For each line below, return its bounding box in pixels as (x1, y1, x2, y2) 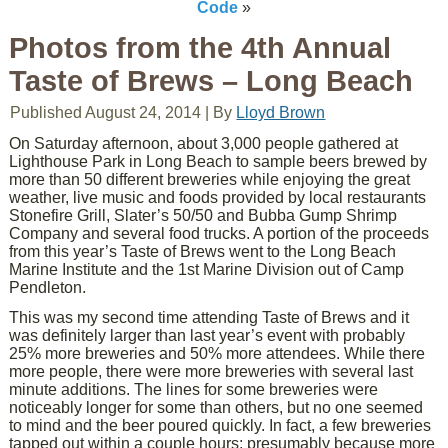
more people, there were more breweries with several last (9, 363, 414, 380)
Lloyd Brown (236, 104, 326, 121)
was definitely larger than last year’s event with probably (9, 327, 406, 344)
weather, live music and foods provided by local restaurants (9, 189, 427, 206)
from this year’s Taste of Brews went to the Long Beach (9, 243, 397, 260)
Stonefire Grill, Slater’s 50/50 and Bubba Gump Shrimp (9, 207, 398, 224)
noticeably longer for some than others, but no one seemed (9, 399, 424, 416)
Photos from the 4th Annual (9, 32, 392, 64)
